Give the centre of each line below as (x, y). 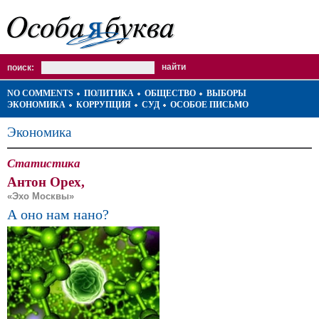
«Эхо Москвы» (41, 196)
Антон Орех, (46, 182)
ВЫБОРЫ (226, 93)
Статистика (44, 163)
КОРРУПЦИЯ (104, 105)
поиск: (21, 68)
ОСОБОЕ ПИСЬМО (209, 105)
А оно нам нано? (58, 214)
